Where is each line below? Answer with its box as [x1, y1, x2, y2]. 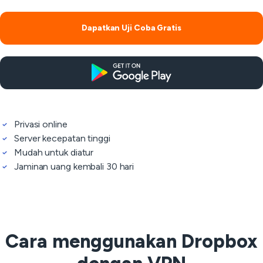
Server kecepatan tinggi [14, 133, 110, 144]
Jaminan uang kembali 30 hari [14, 161, 134, 172]
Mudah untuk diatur [14, 147, 94, 158]
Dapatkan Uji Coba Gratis [82, 23, 181, 33]
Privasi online [14, 119, 68, 130]
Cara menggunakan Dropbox [5, 230, 258, 252]
